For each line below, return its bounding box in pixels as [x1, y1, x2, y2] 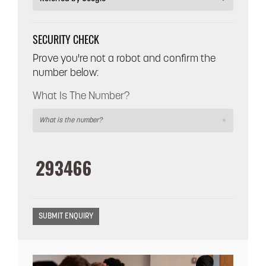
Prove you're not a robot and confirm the [33, 53, 216, 65]
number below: [33, 67, 99, 79]
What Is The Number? [33, 90, 129, 102]
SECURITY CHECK [33, 31, 99, 47]
